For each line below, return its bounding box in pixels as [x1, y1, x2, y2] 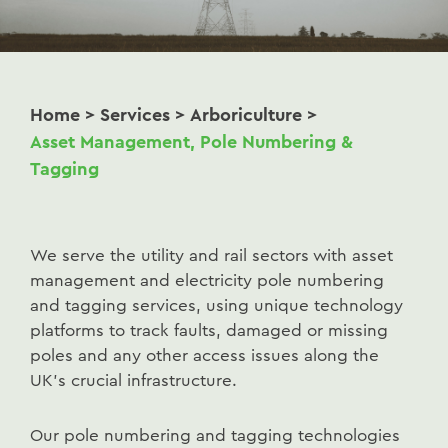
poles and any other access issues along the [30, 347, 379, 365]
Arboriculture [190, 106, 302, 125]
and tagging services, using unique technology [30, 297, 403, 315]
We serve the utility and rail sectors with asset [30, 247, 393, 265]
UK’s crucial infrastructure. [30, 372, 237, 390]
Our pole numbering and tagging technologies [30, 427, 400, 445]
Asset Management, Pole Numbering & [30, 133, 353, 152]
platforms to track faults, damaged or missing [30, 322, 388, 340]
